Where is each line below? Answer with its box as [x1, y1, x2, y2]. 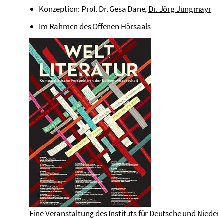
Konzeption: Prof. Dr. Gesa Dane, [39, 3, 148, 14]
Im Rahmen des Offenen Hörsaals [39, 21, 151, 32]
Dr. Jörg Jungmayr [148, 3, 211, 14]
